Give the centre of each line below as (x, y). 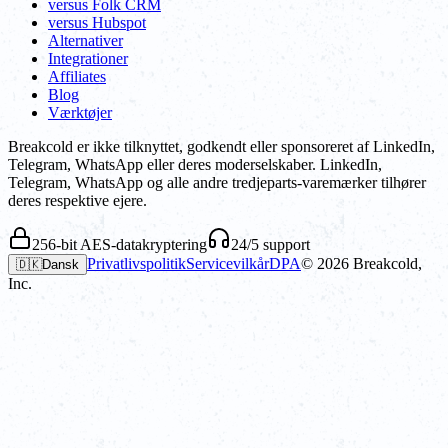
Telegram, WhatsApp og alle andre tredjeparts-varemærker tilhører (217, 183)
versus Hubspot (97, 23)
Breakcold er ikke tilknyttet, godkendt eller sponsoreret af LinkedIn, (221, 147)
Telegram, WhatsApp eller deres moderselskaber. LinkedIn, (195, 165)
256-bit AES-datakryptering (119, 245)
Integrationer (88, 59)
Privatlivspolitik (136, 264)
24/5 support (270, 245)
